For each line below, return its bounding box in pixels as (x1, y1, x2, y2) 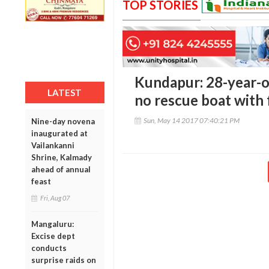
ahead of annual (31, 164, 91, 174)
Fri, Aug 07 (40, 193, 70, 202)
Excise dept (31, 231, 75, 241)
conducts (31, 243, 67, 253)
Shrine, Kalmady (31, 152, 92, 162)
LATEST (47, 86, 82, 98)
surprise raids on (31, 255, 96, 265)
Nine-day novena (31, 116, 95, 126)
